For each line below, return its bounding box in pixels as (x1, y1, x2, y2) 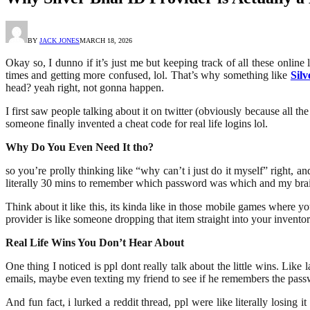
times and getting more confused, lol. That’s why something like (6, 69, 291, 82)
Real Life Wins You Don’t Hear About (6, 237, 184, 249)
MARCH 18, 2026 (80, 37, 132, 45)
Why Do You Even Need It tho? (6, 141, 154, 154)
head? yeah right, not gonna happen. (6, 82, 164, 94)
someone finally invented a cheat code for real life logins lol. (6, 118, 268, 130)
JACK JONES (39, 37, 80, 45)
